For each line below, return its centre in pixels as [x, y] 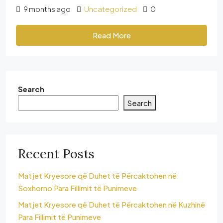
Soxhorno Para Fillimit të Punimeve [77, 188]
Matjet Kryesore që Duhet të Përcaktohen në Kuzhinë [111, 204]
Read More [111, 35]
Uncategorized [111, 8]
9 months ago [47, 8]
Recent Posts [56, 154]
